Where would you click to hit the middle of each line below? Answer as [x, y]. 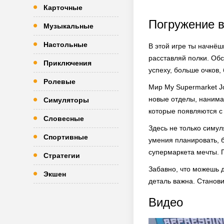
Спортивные [66, 137]
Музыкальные [68, 26]
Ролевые [59, 81]
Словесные [64, 118]
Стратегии [62, 155]
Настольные [65, 44]
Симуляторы [66, 100]
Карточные [63, 7]
